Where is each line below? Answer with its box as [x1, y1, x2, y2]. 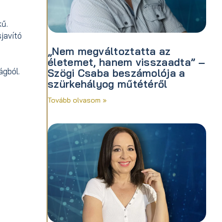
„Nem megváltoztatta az [48, 44, 171, 57]
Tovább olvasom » [48, 96, 107, 105]
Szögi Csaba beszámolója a [48, 66, 185, 79]
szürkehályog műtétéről [48, 77, 167, 90]
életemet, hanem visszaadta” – [48, 55, 206, 68]
